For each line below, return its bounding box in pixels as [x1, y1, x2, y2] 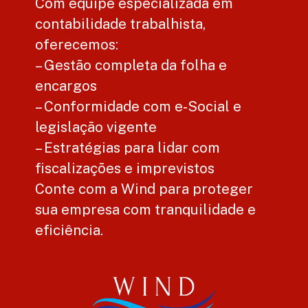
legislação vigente [35, 118, 157, 135]
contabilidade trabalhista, [35, 14, 206, 32]
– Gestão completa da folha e [35, 56, 228, 74]
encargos [35, 76, 98, 94]
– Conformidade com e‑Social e [35, 97, 242, 115]
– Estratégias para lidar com [35, 138, 221, 156]
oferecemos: [35, 35, 119, 53]
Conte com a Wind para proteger [35, 179, 254, 197]
